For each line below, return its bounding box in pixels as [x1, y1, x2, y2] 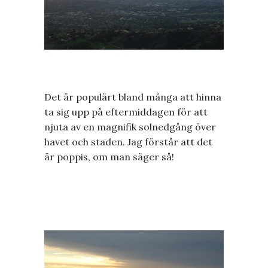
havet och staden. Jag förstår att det [44, 136, 212, 148]
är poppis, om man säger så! [44, 151, 174, 163]
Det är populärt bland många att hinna [44, 91, 221, 103]
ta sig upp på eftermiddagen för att [44, 106, 208, 118]
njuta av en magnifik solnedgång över [44, 121, 216, 133]
